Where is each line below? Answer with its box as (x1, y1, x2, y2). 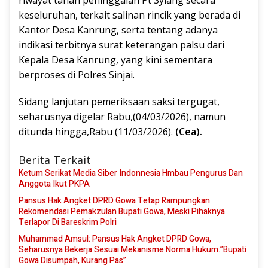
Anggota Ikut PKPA (19, 178, 90, 191)
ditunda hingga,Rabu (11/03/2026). (19, 125, 175, 139)
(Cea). (175, 125, 202, 139)
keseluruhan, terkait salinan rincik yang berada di (19, 8, 240, 22)
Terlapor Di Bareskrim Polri (19, 216, 117, 229)
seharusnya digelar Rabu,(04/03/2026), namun (19, 110, 226, 124)
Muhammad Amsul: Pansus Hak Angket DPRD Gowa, (19, 233, 211, 246)
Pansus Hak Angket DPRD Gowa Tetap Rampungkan (19, 194, 210, 208)
